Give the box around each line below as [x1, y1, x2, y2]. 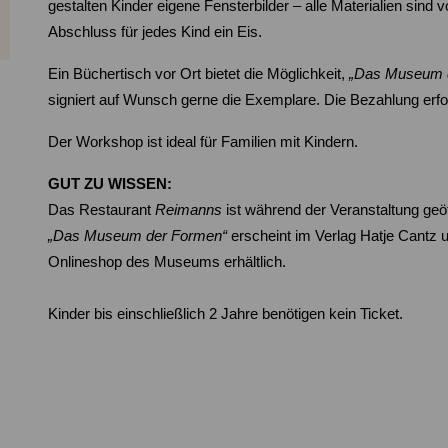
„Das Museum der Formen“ [48, 228, 227, 245]
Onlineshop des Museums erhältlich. [48, 254, 290, 271]
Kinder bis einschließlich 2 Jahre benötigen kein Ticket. [48, 306, 403, 323]
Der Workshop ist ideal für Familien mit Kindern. [48, 134, 362, 151]
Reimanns [155, 202, 222, 219]
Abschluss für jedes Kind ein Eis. [48, 24, 262, 41]
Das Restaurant [48, 202, 155, 219]
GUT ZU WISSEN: [48, 176, 172, 193]
